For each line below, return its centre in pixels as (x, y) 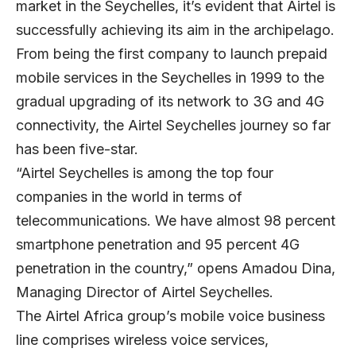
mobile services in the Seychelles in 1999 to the (170, 77)
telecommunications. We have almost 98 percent (176, 220)
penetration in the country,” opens (129, 268)
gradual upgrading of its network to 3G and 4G (170, 101)
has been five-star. (77, 149)
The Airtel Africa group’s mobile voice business (170, 315)
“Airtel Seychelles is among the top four (145, 172)
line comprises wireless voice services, (142, 339)
